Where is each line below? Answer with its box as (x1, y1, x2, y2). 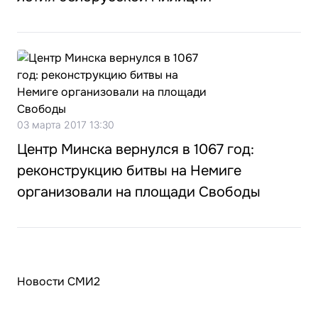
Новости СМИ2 (17, 274, 100, 289)
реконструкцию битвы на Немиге (17, 162, 241, 180)
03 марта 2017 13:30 (17, 119, 114, 131)
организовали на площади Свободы (17, 183, 261, 201)
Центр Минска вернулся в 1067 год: (17, 141, 254, 158)
